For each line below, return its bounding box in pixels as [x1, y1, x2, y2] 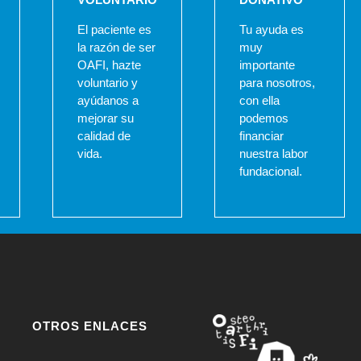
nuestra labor [239, 147, 309, 161]
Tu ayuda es [239, 23, 305, 37]
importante [239, 58, 296, 73]
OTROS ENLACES [31, 319, 147, 334]
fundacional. [239, 164, 303, 179]
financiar [239, 129, 284, 143]
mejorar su [77, 111, 134, 126]
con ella [239, 93, 280, 108]
